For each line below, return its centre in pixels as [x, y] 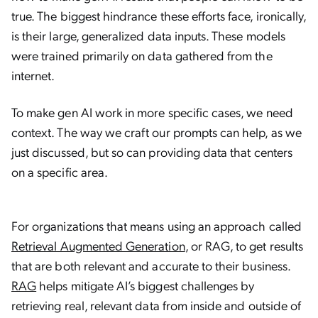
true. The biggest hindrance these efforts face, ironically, [159, 15]
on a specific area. [60, 171]
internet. [33, 75]
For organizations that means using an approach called [157, 225]
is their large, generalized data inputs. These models [148, 35]
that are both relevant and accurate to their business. [151, 265]
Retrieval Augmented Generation [98, 245]
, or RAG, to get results [244, 245]
